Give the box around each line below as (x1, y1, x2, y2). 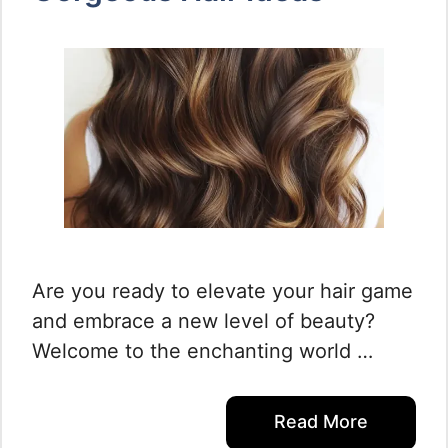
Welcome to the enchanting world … (32, 339, 373, 363)
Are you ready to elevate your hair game (32, 279, 413, 303)
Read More (274, 411, 368, 432)
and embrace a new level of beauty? (32, 309, 375, 333)
